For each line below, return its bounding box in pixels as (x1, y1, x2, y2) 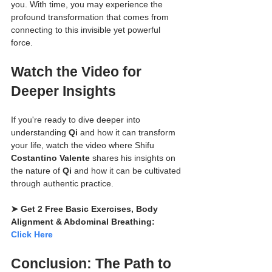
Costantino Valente (11, 152, 90, 163)
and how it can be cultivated (72, 165, 183, 175)
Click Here (11, 229, 53, 239)
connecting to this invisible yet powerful (11, 24, 163, 35)
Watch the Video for (11, 63, 145, 80)
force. (11, 37, 33, 47)
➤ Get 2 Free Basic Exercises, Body (11, 203, 160, 214)
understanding (11, 127, 69, 137)
